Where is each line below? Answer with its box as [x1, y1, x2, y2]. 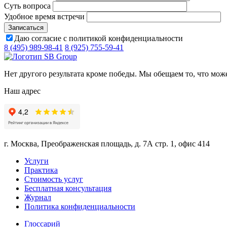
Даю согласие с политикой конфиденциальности [14, 33, 183, 43]
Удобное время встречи [4, 12, 85, 21]
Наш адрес [4, 86, 41, 95]
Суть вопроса [4, 1, 51, 10]
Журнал [24, 193, 51, 202]
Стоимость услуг [24, 174, 83, 183]
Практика [24, 165, 58, 174]
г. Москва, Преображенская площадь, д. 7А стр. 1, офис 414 [4, 139, 210, 148]
